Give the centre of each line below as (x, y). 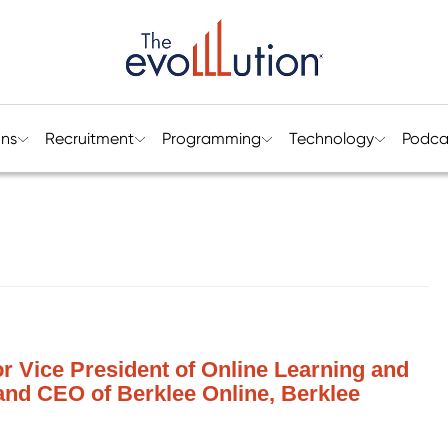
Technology (331, 138)
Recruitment (89, 138)
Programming (211, 138)
